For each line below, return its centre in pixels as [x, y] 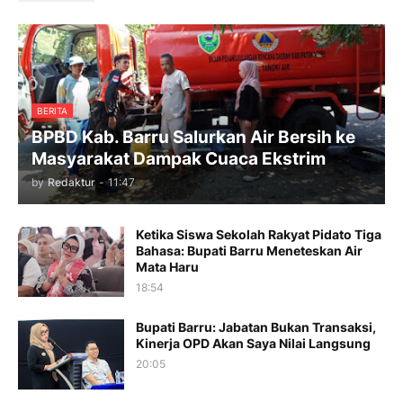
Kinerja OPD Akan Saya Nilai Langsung [253, 344]
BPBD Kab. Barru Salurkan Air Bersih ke [193, 138]
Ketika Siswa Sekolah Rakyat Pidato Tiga [259, 235]
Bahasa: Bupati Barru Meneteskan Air [249, 251]
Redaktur [72, 183]
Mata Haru [167, 267]
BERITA [52, 111]
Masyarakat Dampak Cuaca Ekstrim [179, 159]
